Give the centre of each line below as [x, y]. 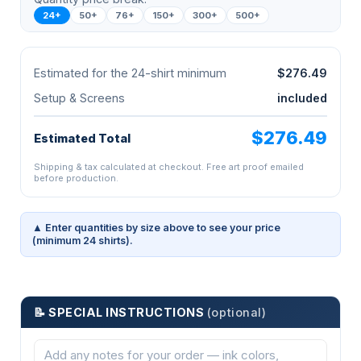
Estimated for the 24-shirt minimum [130, 73]
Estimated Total [82, 139]
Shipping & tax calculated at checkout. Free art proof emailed [169, 167]
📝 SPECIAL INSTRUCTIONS [120, 313]
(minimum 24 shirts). [83, 241]
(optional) [237, 313]
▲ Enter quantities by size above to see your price [156, 228]
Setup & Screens [79, 98]
